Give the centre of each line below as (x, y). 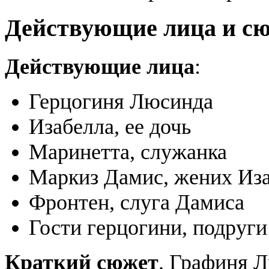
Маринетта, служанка (128, 152)
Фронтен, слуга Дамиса (137, 202)
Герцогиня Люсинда (121, 101)
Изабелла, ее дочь (110, 126)
